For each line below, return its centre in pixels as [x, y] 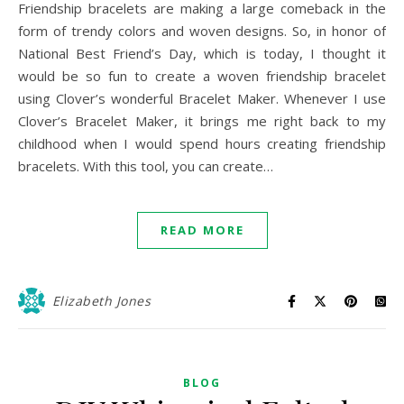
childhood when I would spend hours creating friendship [202, 143]
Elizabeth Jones [101, 301]
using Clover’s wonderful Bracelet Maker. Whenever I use [202, 98]
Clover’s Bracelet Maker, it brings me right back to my [202, 121]
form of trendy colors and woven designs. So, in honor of [202, 31]
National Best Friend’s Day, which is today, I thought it [202, 53]
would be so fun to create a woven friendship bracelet [202, 76]
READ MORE [202, 230]
